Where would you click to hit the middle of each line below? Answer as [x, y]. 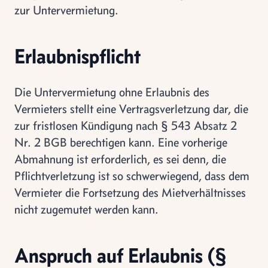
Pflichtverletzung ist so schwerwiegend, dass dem [132, 176]
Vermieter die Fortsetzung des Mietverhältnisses [130, 192]
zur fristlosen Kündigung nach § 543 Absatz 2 [126, 125]
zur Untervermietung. [66, 10]
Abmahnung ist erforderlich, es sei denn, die [120, 159]
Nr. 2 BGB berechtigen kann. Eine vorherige [121, 142]
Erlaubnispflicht [77, 56]
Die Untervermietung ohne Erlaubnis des [112, 92]
